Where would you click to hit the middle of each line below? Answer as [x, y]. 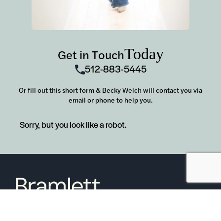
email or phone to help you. [110, 99]
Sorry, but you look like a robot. [73, 124]
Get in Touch [91, 54]
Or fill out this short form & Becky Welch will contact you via [110, 90]
